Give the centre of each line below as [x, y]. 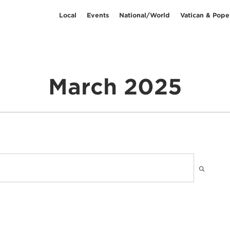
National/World [145, 15]
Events [98, 15]
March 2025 [115, 87]
